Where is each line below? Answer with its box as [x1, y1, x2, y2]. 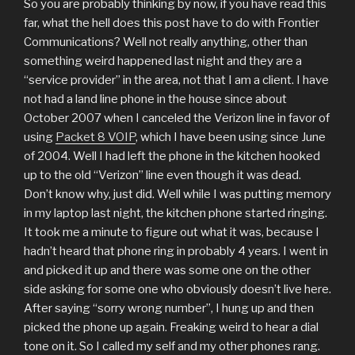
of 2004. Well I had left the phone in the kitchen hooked [24, 148, 320, 163]
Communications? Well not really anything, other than [24, 34, 307, 49]
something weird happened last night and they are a [24, 53, 302, 68]
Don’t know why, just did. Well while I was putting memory [24, 186, 331, 201]
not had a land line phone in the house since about [24, 91, 287, 106]
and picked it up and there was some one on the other [24, 262, 311, 277]
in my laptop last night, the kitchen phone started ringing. [24, 205, 327, 220]
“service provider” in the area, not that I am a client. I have [24, 72, 329, 87]
